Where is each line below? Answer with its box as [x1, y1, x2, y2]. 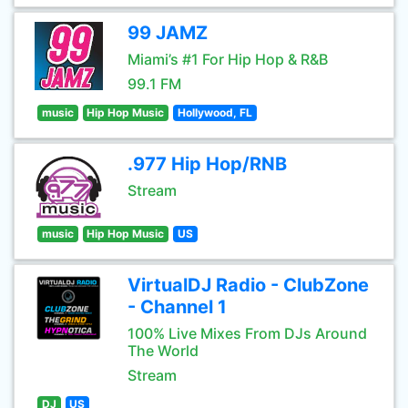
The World [127, 342, 199, 360]
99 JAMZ [127, 22, 208, 44]
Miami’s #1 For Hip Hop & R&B [127, 50, 328, 68]
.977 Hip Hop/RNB [127, 153, 287, 175]
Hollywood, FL [177, 106, 252, 119]
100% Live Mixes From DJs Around [127, 324, 367, 342]
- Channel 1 [127, 296, 227, 318]
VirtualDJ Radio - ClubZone [127, 274, 369, 296]
